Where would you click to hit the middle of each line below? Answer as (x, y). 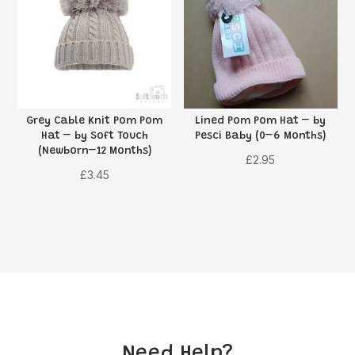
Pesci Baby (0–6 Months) (261, 136)
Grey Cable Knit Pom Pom (95, 121)
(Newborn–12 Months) (94, 151)
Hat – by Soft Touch (94, 136)
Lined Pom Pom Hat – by (261, 121)
